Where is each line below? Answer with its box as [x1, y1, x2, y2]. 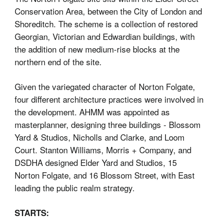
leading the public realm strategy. [15, 182, 137, 194]
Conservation [15, 5, 63, 17]
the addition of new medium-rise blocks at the [15, 43, 180, 55]
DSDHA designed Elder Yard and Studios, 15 [15, 156, 177, 168]
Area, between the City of [63, 5, 160, 17]
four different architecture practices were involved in [15, 93, 203, 105]
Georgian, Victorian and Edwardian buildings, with [15, 30, 195, 42]
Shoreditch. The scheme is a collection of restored [15, 18, 198, 30]
